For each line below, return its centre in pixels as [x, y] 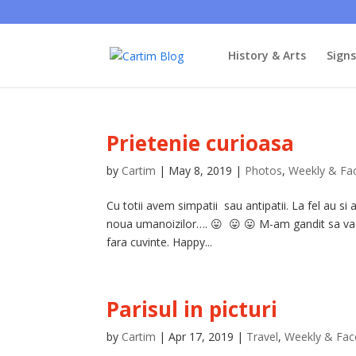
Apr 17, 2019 [201, 337]
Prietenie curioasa [201, 143]
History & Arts [267, 55]
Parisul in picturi [192, 309]
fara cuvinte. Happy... [160, 242]
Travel [263, 337]
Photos [264, 170]
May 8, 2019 [201, 170]
